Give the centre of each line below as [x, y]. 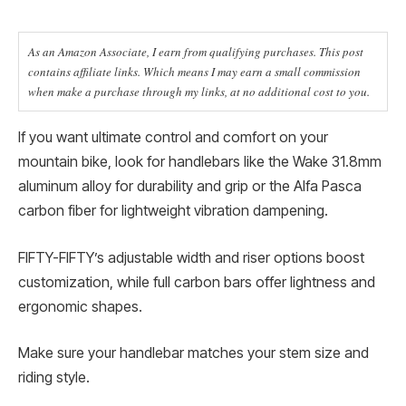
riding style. [54, 378]
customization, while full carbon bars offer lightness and [197, 282]
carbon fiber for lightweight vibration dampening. [173, 211]
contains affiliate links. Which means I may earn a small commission [194, 72]
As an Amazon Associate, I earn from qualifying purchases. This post [196, 52]
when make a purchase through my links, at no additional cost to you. [199, 92]
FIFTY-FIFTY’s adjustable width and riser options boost [191, 257]
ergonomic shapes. [80, 306]
